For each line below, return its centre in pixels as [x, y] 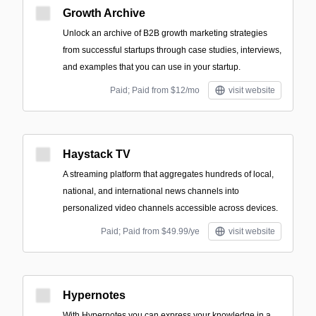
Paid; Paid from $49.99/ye [150, 231]
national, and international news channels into [151, 191]
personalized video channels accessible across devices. [170, 208]
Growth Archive [104, 13]
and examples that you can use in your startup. [152, 67]
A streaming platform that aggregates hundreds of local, [168, 174]
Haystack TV [97, 154]
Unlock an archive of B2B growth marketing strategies [165, 33]
